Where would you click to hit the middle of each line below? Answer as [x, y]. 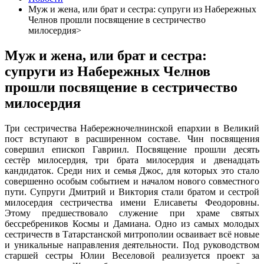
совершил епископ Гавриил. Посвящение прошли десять [132, 149]
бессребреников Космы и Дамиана [77, 223]
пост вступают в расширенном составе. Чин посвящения [132, 138]
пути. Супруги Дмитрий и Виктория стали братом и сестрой [132, 192]
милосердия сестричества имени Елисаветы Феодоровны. [132, 202]
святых [245, 213]
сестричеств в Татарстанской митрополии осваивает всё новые [132, 234]
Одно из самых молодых [207, 223]
